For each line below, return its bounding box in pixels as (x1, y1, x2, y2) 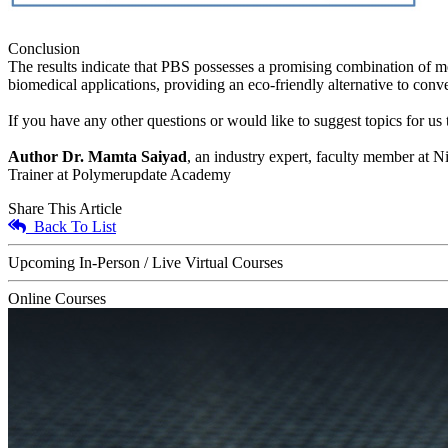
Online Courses (8, 289, 106, 307)
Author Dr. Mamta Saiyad (8, 147, 187, 165)
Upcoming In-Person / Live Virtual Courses (8, 253, 283, 271)
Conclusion (8, 39, 80, 57)
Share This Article (8, 199, 122, 217)
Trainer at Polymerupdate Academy (8, 165, 231, 183)
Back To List (26, 217, 116, 235)
